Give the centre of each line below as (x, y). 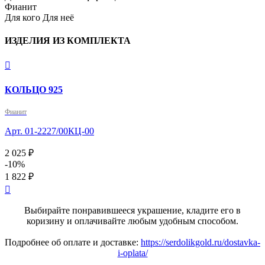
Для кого (22, 17)
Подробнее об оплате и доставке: (73, 242)
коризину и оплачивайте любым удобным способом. (132, 221)
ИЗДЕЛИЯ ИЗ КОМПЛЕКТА (68, 41)
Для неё (58, 17)
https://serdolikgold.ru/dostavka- (201, 242)
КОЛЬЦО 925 (34, 89)
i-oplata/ (132, 253)
